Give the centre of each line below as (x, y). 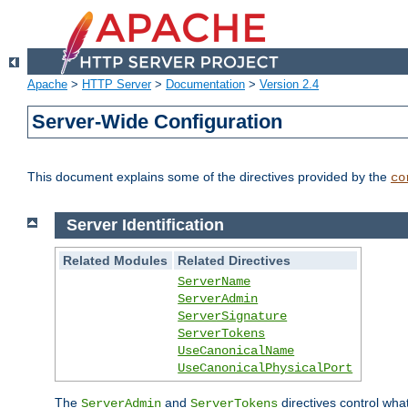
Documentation (205, 85)
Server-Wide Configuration (158, 122)
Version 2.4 (289, 85)
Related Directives (235, 260)
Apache (47, 85)
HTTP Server (117, 85)
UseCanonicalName (236, 350)
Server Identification (145, 225)
